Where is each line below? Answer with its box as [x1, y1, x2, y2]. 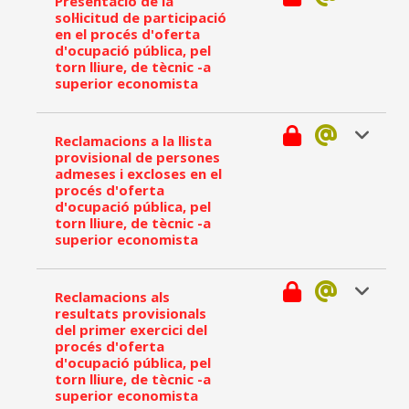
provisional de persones [55, 148, 220, 166]
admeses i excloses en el [55, 164, 222, 183]
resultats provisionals [55, 304, 206, 322]
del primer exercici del [55, 320, 207, 339]
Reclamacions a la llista [55, 131, 212, 150]
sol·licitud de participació [55, 8, 226, 26]
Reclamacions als [55, 288, 170, 306]
